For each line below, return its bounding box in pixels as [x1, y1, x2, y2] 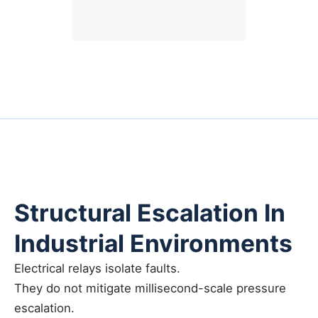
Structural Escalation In [14, 198, 285, 228]
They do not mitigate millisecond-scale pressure [14, 281, 286, 296]
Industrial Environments [14, 229, 292, 258]
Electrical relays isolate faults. [14, 261, 180, 276]
